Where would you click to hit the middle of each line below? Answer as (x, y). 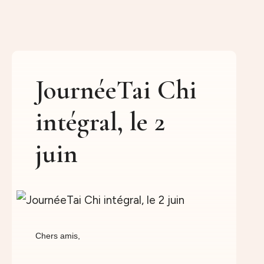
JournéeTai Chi (116, 90)
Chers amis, (58, 236)
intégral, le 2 (100, 122)
